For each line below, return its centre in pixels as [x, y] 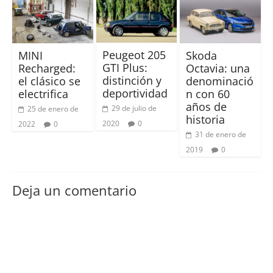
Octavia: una [218, 69]
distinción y [132, 81]
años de [207, 107]
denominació [220, 81]
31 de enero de [221, 135]
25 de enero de [53, 109]
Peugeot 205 [134, 55]
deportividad [135, 94]
